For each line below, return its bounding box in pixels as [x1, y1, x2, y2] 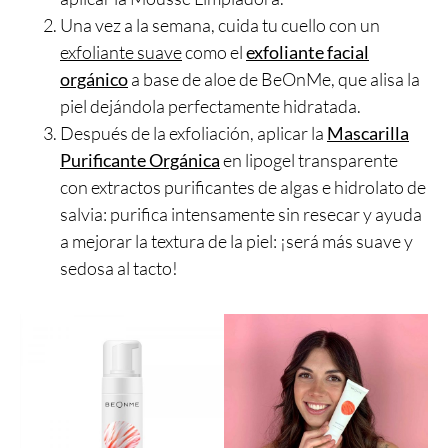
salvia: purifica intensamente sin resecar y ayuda [60, 203, 422, 226]
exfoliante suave [60, 41, 182, 64]
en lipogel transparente [220, 149, 398, 172]
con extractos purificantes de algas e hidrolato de [60, 176, 426, 199]
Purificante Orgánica [60, 149, 220, 172]
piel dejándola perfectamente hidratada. [60, 95, 361, 118]
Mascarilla [327, 122, 409, 145]
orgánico [60, 68, 128, 91]
